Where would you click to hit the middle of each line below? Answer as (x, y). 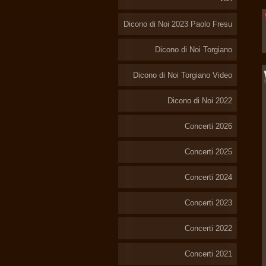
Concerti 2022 (208, 228)
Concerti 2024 (208, 177)
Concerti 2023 (208, 203)
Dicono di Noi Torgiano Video (183, 75)
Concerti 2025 (208, 152)
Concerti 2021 (208, 254)
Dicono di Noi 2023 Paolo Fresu (178, 24)
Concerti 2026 (208, 126)
